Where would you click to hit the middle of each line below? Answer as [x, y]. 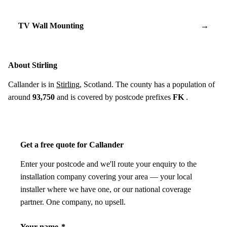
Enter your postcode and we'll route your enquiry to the [108, 164]
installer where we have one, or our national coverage [106, 189]
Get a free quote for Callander [72, 144]
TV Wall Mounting [51, 25]
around [20, 97]
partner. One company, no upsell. [73, 202]
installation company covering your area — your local [106, 176]
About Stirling [33, 65]
